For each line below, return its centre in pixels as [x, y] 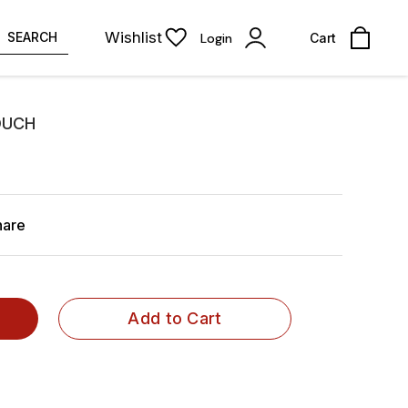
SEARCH [32, 37]
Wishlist [133, 37]
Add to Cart [175, 318]
